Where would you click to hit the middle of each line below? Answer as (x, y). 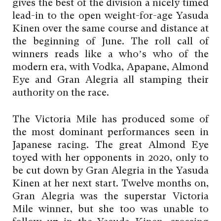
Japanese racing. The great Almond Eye (110, 146)
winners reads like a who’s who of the (110, 55)
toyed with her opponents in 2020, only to (110, 159)
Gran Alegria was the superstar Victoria (110, 197)
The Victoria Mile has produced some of (110, 120)
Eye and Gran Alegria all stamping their (110, 81)
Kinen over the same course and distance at (110, 29)
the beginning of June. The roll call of (110, 42)
